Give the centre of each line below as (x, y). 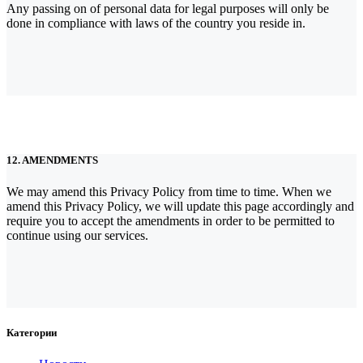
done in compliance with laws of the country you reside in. (156, 23)
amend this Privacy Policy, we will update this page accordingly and (180, 207)
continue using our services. (77, 236)
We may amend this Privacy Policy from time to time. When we (169, 192)
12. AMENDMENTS (52, 160)
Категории (32, 332)
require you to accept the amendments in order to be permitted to (171, 221)
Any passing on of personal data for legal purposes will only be (168, 9)
